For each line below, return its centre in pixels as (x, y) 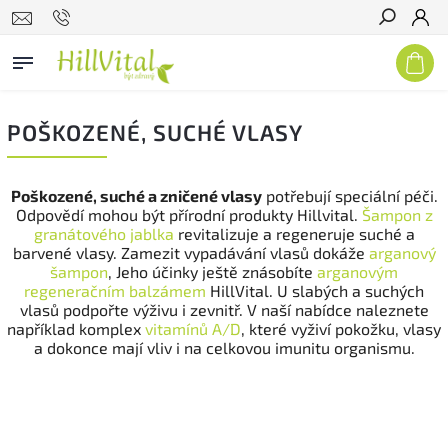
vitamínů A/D (193, 328)
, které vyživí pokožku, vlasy (341, 328)
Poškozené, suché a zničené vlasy (136, 195)
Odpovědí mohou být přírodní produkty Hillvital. (188, 214)
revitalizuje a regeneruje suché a (294, 233)
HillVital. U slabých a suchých (315, 290)
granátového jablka (103, 233)
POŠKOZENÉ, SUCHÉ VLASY (155, 132)
